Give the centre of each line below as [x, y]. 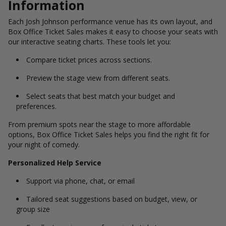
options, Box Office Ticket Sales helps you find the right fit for [109, 134]
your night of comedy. [44, 145]
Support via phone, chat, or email [80, 181]
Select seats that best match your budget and [101, 96]
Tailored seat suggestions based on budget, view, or [112, 199]
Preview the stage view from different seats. [98, 78]
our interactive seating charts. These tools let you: [90, 42]
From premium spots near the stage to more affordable [99, 124]
